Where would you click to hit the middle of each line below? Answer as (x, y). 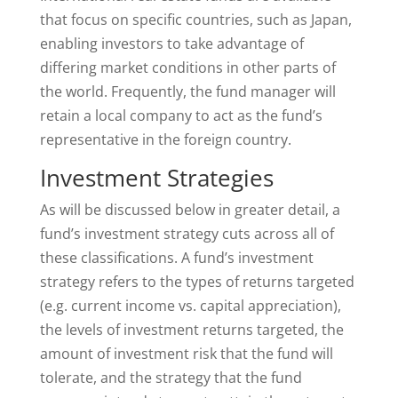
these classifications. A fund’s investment (176, 258)
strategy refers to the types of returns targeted (197, 282)
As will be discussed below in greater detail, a (190, 210)
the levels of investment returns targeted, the (191, 330)
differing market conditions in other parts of (187, 68)
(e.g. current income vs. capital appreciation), (190, 306)
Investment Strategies (156, 178)
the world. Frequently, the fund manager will (187, 92)
